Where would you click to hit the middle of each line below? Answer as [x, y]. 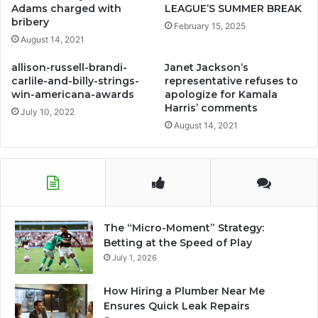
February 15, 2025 [210, 26]
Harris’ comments [211, 108]
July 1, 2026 [135, 257]
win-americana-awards [73, 94]
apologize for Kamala [221, 94]
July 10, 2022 [48, 111]
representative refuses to [231, 81]
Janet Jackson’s [207, 67]
